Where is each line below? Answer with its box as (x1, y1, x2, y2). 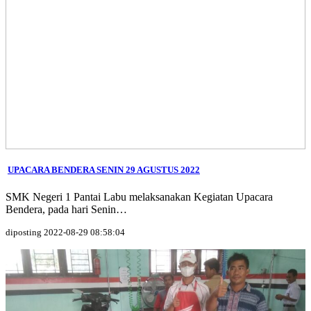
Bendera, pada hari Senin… (6, 203, 127, 216)
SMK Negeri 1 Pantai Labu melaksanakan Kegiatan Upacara (6, 191, 273, 203)
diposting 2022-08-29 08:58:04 (6, 227, 125, 238)
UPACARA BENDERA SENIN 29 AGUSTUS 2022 (8, 165, 200, 176)
